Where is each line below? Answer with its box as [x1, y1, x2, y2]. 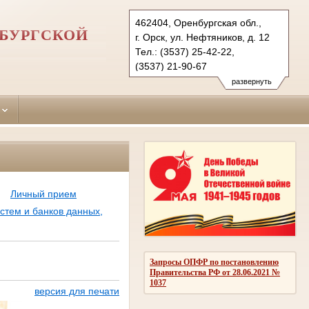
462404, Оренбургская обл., [135, 17, 261, 28]
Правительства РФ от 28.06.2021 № [150, 267, 280, 277]
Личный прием [10, 188, 77, 200]
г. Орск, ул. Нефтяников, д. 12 [135, 32, 270, 43]
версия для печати [34, 285, 120, 297]
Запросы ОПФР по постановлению [150, 257, 279, 267]
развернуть [231, 77, 272, 86]
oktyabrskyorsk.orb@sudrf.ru [135, 75, 261, 86]
